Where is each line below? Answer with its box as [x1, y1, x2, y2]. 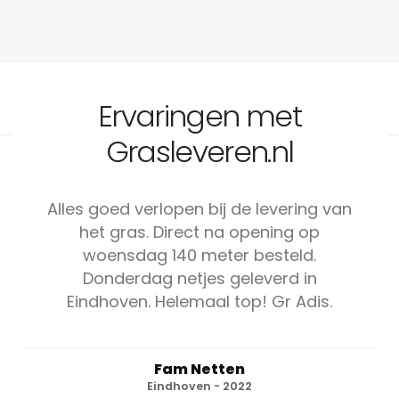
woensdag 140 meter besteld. [83, 243, 316, 266]
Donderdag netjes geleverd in [82, 266, 317, 289]
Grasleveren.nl [105, 130, 294, 173]
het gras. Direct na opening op [79, 220, 320, 243]
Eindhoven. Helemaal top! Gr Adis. [67, 289, 332, 313]
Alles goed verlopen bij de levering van [47, 197, 352, 220]
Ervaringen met [98, 94, 301, 137]
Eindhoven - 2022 [147, 378, 252, 394]
